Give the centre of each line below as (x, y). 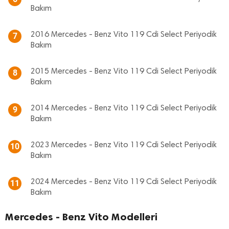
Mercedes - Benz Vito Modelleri (81, 217)
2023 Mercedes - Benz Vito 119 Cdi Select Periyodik (124, 145)
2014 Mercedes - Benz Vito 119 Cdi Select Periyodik (124, 108)
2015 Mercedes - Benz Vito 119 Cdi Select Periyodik (124, 72)
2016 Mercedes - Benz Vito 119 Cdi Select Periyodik (124, 35)
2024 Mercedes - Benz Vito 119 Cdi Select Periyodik (124, 182)
